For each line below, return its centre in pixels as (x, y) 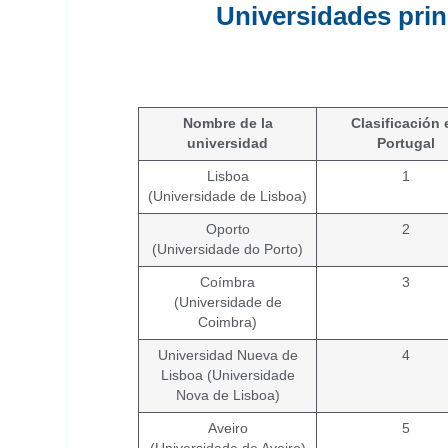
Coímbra (227, 282)
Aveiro (227, 428)
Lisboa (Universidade (227, 375)
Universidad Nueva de (227, 355)
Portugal (405, 143)
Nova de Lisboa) (227, 395)
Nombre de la (227, 123)
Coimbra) (227, 322)
